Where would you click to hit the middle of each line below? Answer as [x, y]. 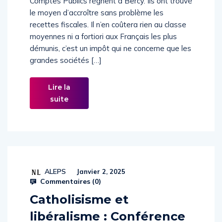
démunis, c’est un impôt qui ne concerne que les [111, 59]
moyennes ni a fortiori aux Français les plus [103, 47]
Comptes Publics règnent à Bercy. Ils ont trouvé [111, 11]
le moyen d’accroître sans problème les [97, 23]
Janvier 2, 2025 [100, 182]
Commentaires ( [66, 192]
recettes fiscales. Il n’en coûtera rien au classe [108, 35]
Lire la [59, 98]
